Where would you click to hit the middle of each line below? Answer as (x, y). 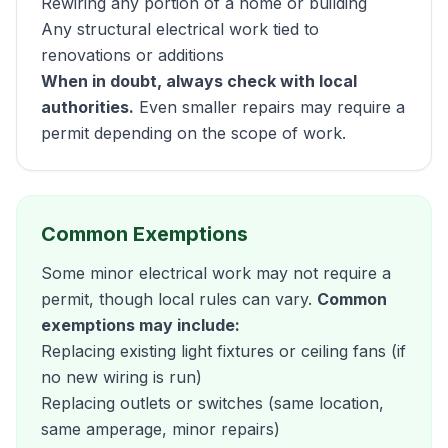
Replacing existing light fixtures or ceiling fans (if (223, 351)
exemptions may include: (140, 325)
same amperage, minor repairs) (160, 429)
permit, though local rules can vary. (179, 299)
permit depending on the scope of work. (193, 133)
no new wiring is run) (121, 377)
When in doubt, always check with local (199, 81)
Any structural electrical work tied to (180, 29)
